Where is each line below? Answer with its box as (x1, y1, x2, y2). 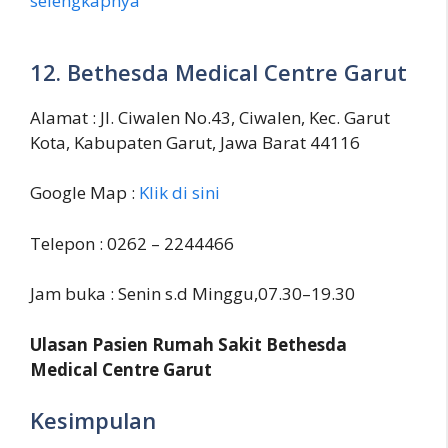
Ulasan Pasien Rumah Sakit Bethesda (30, 332, 347, 356)
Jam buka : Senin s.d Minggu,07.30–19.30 (30, 282, 355, 306)
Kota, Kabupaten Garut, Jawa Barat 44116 (30, 130, 360, 154)
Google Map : (30, 181, 139, 205)
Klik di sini (139, 181, 220, 205)
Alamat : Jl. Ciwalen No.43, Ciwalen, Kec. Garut (30, 105, 390, 129)
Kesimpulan (30, 405, 156, 436)
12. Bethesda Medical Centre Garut (30, 56, 407, 87)
